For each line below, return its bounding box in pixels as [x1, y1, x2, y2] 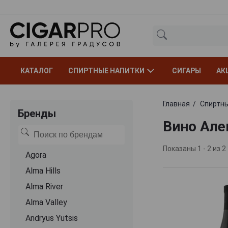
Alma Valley [25, 197, 67, 207]
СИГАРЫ [172, 66, 201, 75]
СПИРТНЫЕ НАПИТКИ [68, 66, 145, 75]
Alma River [25, 181, 63, 191]
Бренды [18, 107, 56, 120]
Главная [162, 99, 190, 108]
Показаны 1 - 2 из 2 [162, 144, 226, 153]
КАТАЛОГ [20, 66, 53, 75]
